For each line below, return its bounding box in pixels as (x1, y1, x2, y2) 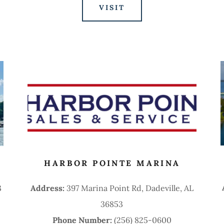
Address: (30, 183, 66, 193)
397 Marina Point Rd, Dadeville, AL (66, 183, 193, 193)
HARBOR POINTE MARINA (44, 158, 180, 168)
